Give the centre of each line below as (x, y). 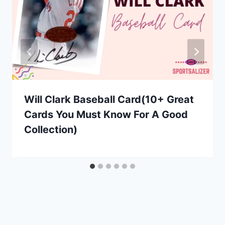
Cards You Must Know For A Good (106, 114)
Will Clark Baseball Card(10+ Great (109, 99)
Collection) (51, 129)
